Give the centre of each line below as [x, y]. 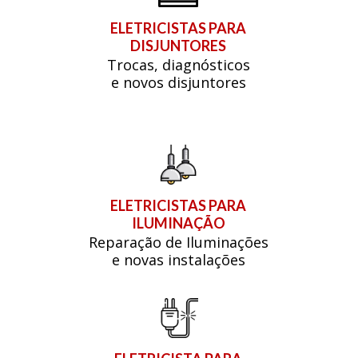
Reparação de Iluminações [178, 243]
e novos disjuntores [178, 83]
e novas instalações [178, 260]
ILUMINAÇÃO [178, 223]
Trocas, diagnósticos [178, 65]
